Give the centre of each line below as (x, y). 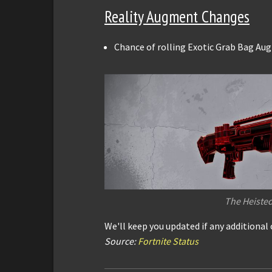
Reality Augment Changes (177, 17)
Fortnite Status (168, 241)
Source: (121, 241)
